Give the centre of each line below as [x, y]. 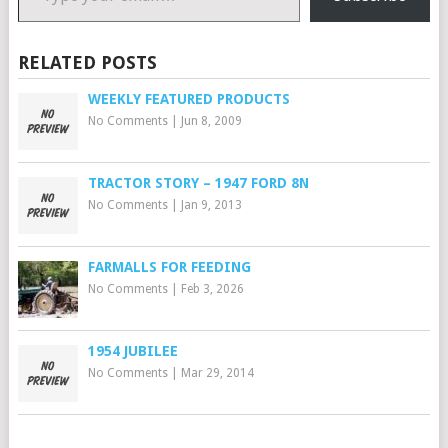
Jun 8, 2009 [211, 121]
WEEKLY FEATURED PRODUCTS [188, 99]
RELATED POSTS [87, 63]
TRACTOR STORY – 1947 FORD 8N [198, 183]
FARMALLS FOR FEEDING [169, 267]
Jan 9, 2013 [211, 205]
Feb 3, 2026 [212, 289]
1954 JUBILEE [132, 351]
